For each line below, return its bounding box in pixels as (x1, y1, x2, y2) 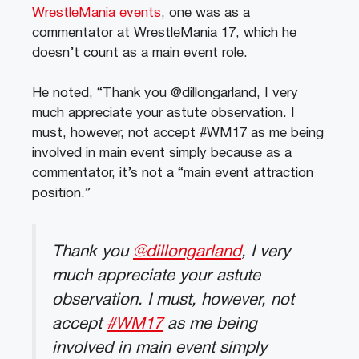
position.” (32, 188, 91, 200)
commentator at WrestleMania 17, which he (32, 26, 296, 39)
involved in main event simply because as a (32, 147, 292, 160)
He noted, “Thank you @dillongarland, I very (32, 87, 298, 100)
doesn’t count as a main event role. (32, 46, 248, 59)
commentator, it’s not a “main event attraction (32, 167, 313, 180)
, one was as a (161, 6, 250, 19)
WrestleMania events (32, 6, 161, 19)
